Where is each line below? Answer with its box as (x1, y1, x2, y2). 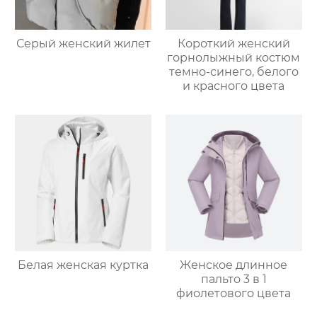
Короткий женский (177, 36, 290, 50)
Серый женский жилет (16, 36, 151, 50)
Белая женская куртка (18, 258, 149, 272)
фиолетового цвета (176, 286, 292, 300)
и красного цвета (183, 79, 285, 93)
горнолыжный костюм (167, 50, 301, 64)
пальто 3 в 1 (200, 272, 267, 286)
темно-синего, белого (168, 64, 299, 79)
